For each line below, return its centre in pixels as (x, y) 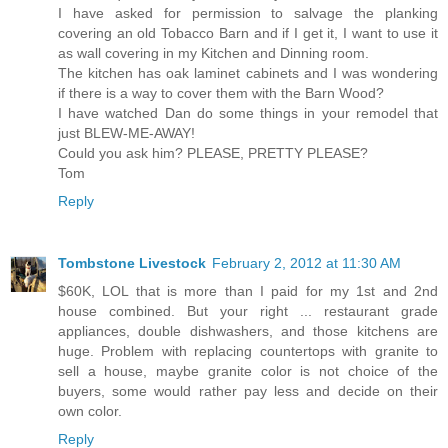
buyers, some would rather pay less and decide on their (248, 391)
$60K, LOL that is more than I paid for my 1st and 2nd (248, 291)
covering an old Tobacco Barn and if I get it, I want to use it (248, 33)
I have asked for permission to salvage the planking (248, 13)
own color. (90, 411)
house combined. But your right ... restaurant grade (248, 311)
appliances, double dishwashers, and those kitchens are (248, 331)
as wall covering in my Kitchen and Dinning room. (213, 53)
